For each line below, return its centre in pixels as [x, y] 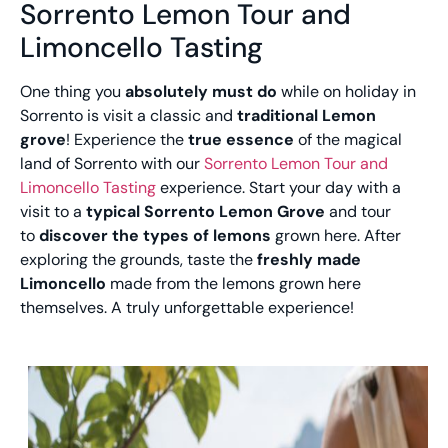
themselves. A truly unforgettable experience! [187, 307]
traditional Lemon [306, 115]
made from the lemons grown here [233, 283]
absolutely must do [201, 91]
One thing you [72, 91]
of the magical [348, 139]
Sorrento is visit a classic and [128, 115]
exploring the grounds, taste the [138, 259]
